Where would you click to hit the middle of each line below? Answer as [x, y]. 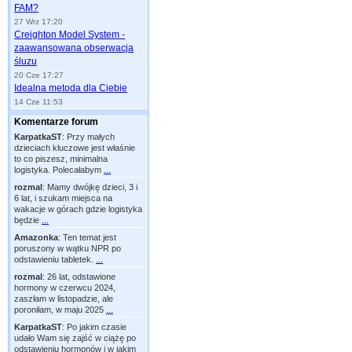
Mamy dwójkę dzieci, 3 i [92, 187]
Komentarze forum [56, 122]
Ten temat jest [90, 237]
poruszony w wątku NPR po [68, 248]
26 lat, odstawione [81, 277]
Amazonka [36, 237]
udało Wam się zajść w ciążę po [75, 338]
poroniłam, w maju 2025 [60, 310]
